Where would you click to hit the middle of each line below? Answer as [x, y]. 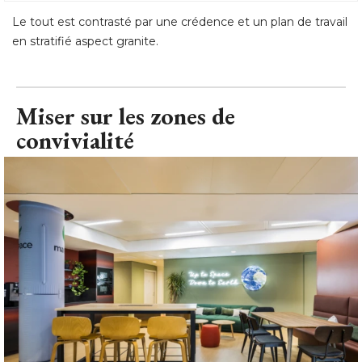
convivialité [75, 141]
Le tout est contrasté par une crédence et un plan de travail [180, 22]
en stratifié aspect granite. [85, 42]
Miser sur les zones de [126, 116]
